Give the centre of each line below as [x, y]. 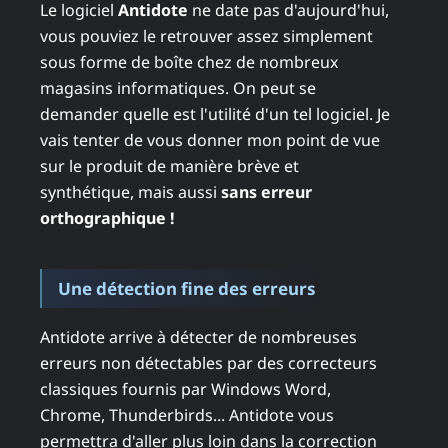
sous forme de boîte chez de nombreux [189, 61]
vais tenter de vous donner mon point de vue [210, 139]
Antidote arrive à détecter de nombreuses [198, 336]
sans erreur [266, 191]
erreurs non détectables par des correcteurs [208, 362]
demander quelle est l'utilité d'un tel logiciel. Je [215, 113]
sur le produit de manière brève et [169, 165]
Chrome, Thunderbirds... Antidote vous [187, 414]
